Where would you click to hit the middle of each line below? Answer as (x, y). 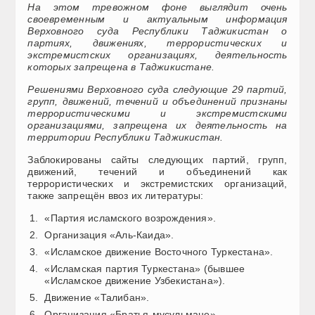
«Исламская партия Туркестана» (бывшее (145, 268)
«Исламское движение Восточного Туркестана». (159, 251)
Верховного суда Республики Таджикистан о (157, 31)
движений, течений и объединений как (157, 171)
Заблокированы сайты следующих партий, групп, (157, 159)
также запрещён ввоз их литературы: (116, 195)
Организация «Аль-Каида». (109, 234)
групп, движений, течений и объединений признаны (157, 101)
